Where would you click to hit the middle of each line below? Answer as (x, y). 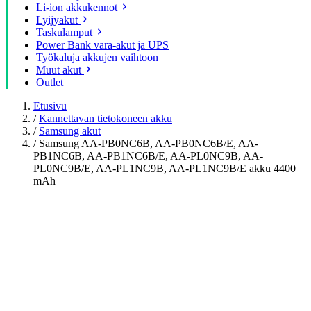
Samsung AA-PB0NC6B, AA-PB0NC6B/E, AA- (149, 143)
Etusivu (50, 106)
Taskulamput (64, 32)
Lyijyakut (57, 20)
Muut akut (59, 70)
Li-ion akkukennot (77, 7)
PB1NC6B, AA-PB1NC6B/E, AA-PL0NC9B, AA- (148, 156)
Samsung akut (70, 131)
